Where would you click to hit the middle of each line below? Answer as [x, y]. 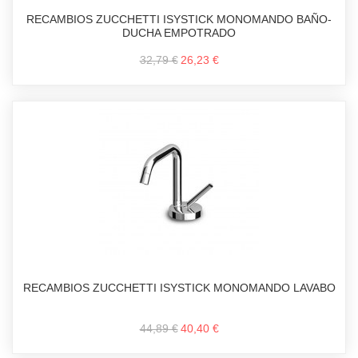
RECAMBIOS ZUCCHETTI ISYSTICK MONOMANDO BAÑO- [179, 19]
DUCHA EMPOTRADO [179, 33]
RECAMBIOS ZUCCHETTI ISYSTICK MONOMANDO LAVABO [179, 288]
